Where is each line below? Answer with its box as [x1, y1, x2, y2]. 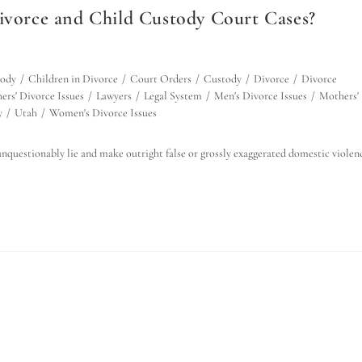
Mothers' [319, 89, 359, 103]
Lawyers [96, 89, 132, 103]
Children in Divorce [28, 72, 118, 86]
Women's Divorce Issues [49, 106, 157, 120]
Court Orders [130, 72, 192, 86]
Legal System [144, 89, 202, 103]
